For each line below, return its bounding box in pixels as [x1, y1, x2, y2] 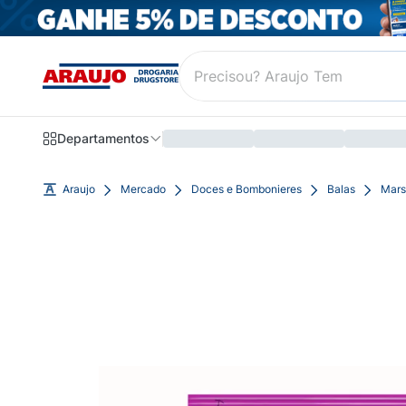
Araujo [63, 182, 95, 196]
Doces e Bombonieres [191, 182, 302, 196]
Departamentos [57, 130, 150, 147]
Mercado [121, 182, 166, 196]
